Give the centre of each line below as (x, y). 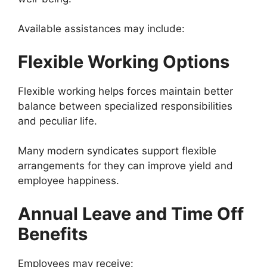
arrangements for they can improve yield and (125, 166)
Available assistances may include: (101, 29)
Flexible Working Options (124, 61)
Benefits (53, 234)
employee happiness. (69, 181)
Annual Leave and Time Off (131, 213)
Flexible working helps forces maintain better (125, 91)
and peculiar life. (58, 121)
